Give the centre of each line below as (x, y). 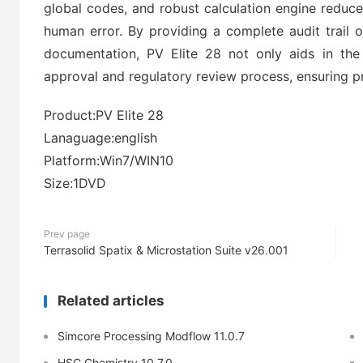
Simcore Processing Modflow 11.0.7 (151, 336)
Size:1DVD (75, 183)
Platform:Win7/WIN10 (109, 160)
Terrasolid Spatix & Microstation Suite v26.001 (166, 250)
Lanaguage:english (100, 138)
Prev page (67, 234)
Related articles (111, 301)
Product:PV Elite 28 (104, 115)
